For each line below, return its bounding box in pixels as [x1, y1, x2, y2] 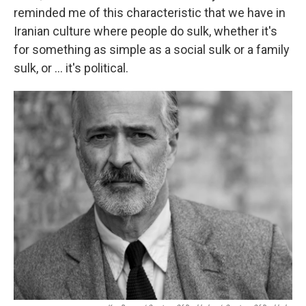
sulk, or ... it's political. [14, 61, 128, 75]
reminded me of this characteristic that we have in [14, 5, 286, 20]
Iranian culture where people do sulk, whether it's [14, 24, 277, 38]
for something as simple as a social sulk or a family [14, 42, 290, 57]
